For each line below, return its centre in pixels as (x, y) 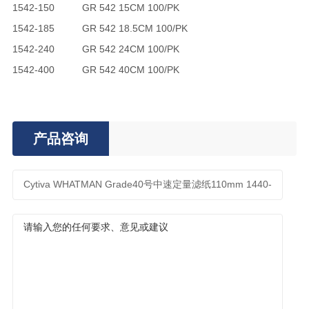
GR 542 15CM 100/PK (130, 8)
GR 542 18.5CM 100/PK (134, 28)
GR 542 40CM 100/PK (130, 70)
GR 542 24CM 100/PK (130, 49)
